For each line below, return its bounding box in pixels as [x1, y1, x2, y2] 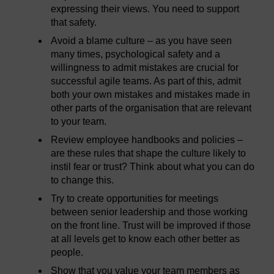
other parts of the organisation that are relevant [51, 103, 252, 114]
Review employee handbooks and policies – [51, 135, 243, 146]
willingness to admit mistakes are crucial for [51, 62, 239, 73]
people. [51, 247, 84, 258]
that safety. [51, 17, 97, 28]
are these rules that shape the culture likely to [51, 148, 246, 159]
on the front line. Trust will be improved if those [51, 220, 251, 231]
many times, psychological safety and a [51, 49, 221, 60]
